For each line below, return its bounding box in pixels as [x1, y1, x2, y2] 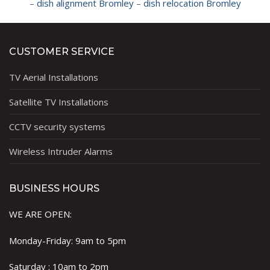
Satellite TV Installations [9, 96, 108, 108]
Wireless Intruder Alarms [9, 145, 113, 158]
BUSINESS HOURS [9, 183, 99, 195]
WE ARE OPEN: [9, 208, 72, 221]
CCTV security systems [9, 121, 105, 133]
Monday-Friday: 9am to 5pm [9, 234, 126, 246]
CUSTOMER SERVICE [9, 46, 115, 58]
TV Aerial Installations [9, 71, 98, 84]
